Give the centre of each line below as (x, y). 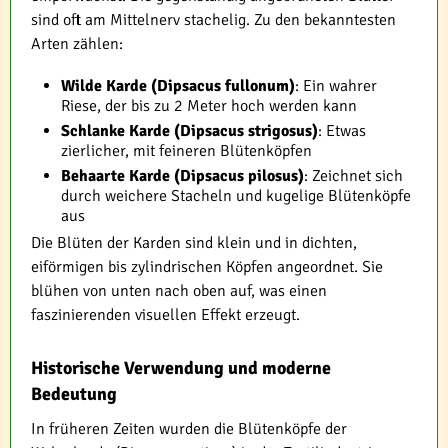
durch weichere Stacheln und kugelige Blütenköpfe (236, 195)
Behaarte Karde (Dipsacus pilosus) (182, 175)
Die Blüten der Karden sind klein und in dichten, (194, 242)
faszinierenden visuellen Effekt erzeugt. (165, 314)
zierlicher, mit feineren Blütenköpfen (186, 150)
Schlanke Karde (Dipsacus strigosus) (189, 130)
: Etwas (342, 130)
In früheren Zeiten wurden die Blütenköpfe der (189, 428)
